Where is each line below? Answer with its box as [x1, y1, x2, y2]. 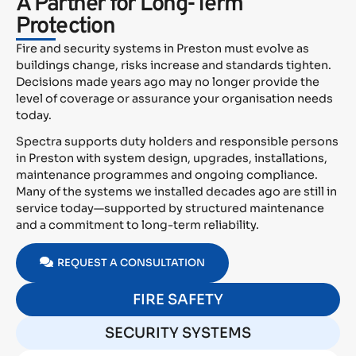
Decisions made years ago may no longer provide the [16, 75, 319, 90]
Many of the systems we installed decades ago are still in [16, 184, 337, 199]
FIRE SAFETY [133, 291, 223, 309]
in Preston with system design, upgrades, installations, [16, 151, 327, 166]
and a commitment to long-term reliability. [16, 218, 259, 233]
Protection [16, 13, 114, 42]
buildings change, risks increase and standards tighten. [16, 58, 331, 73]
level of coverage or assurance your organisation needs [16, 91, 333, 106]
